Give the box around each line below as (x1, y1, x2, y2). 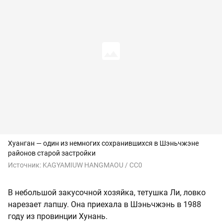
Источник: (8, 161, 43, 169)
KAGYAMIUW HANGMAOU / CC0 (43, 161, 142, 169)
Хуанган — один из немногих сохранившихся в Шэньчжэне (8, 139, 199, 148)
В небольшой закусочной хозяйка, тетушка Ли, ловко (8, 188, 206, 198)
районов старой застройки (8, 149, 96, 158)
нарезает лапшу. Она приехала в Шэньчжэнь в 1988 (8, 200, 201, 210)
